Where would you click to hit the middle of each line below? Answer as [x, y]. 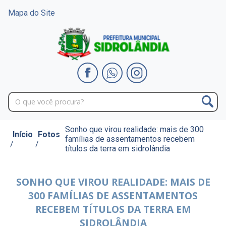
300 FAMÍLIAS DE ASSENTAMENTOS [113, 196]
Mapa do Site [32, 13]
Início [23, 134]
